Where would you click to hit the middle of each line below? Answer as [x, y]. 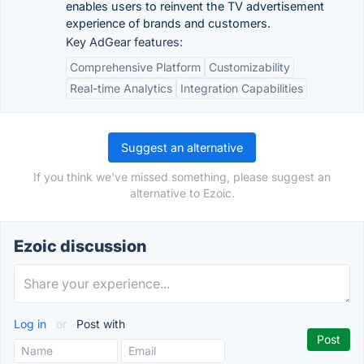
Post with [99, 324]
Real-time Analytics [121, 88]
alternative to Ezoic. [182, 193]
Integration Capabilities [242, 88]
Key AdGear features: [124, 42]
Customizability [249, 67]
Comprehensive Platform [135, 67]
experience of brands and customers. [168, 23]
